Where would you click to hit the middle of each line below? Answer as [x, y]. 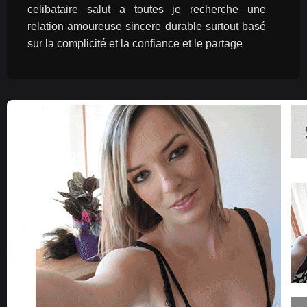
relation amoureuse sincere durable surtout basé [147, 26]
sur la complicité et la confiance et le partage [135, 44]
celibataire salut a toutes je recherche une [147, 9]
